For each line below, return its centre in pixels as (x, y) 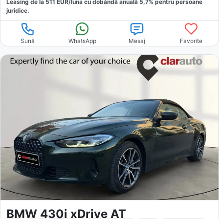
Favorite (191, 41)
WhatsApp (82, 41)
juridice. (18, 10)
